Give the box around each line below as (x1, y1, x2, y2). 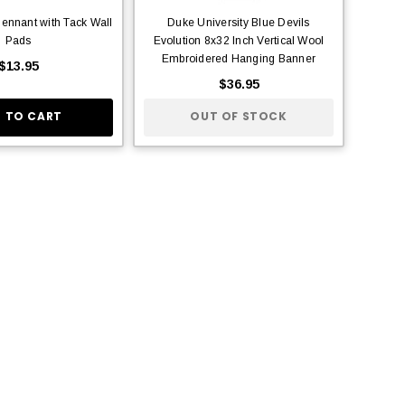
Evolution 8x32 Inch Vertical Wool (153, 33, 325, 47)
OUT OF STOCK (190, 108, 287, 125)
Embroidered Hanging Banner (161, 52, 316, 65)
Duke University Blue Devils (167, 15, 310, 29)
